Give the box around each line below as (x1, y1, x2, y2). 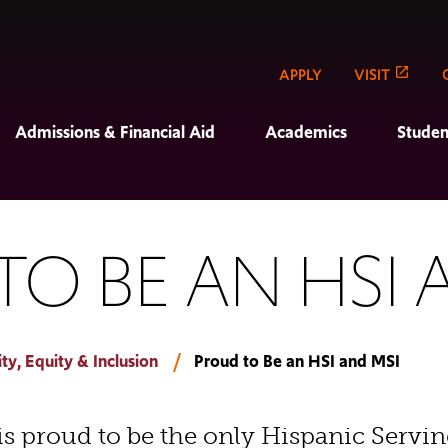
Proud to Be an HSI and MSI (194, 349, 400, 373)
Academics (264, 120, 347, 144)
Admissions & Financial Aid (14, 120, 215, 144)
